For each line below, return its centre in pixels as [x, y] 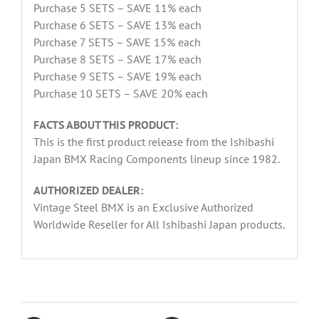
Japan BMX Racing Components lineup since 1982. [156, 159]
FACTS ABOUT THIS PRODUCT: [105, 125]
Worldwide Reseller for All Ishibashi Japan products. [159, 225]
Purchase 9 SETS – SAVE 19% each [117, 77]
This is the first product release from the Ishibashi [153, 142]
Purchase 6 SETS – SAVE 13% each [117, 25]
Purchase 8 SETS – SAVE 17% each [117, 59]
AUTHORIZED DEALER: [88, 190]
